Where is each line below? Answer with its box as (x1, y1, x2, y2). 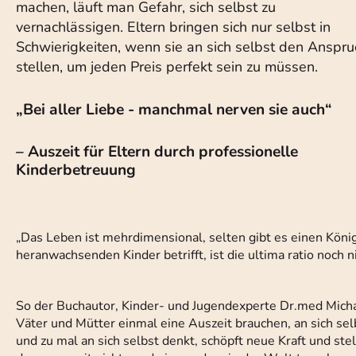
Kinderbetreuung (16, 160, 136, 180)
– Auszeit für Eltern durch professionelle (16, 141, 298, 162)
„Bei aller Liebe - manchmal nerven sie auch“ (16, 99, 332, 120)
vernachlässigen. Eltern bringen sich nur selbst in (16, 17, 331, 37)
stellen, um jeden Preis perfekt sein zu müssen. (16, 57, 318, 76)
